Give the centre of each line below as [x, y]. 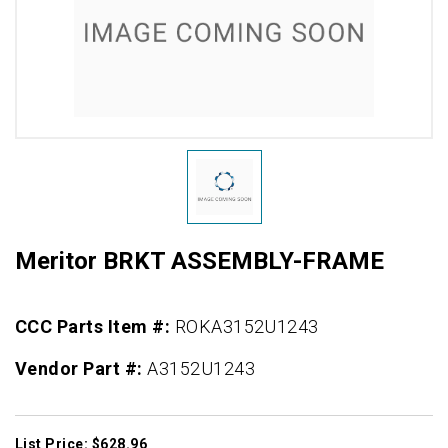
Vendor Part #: [81, 369]
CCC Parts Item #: [95, 327]
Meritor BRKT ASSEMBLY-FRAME [199, 261]
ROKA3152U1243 [246, 327]
